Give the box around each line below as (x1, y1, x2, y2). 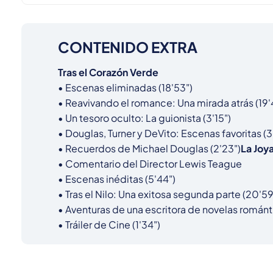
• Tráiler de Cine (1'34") (58, 218, 160, 232)
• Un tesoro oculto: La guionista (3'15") (58, 112, 231, 125)
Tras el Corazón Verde (58, 66, 158, 79)
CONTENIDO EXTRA (58, 38, 197, 57)
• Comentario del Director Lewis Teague (58, 157, 242, 171)
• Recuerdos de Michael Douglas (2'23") (58, 142, 241, 155)
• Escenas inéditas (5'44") (58, 172, 175, 186)
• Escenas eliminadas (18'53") (58, 81, 193, 94)
